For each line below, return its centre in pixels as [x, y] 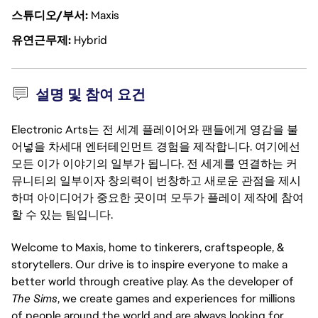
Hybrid [91, 40]
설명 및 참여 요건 [90, 94]
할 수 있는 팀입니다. [62, 215]
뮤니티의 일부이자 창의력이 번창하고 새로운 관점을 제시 [156, 181]
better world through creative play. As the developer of [153, 281]
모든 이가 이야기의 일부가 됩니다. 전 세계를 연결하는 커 [154, 164]
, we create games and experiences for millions [176, 298]
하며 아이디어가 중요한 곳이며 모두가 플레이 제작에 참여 [158, 198]
